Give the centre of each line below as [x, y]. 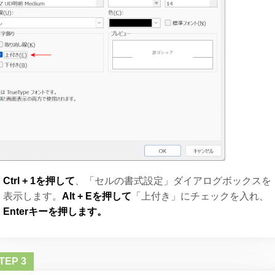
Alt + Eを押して [97, 196]
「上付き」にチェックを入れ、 [200, 196]
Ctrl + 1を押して [39, 180]
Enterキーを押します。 [55, 211]
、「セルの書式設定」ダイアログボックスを [173, 180]
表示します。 [33, 196]
